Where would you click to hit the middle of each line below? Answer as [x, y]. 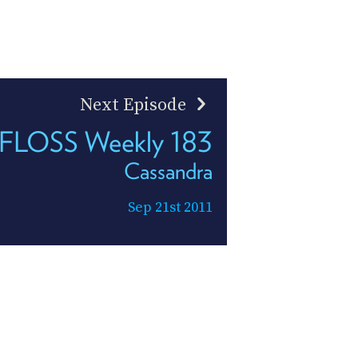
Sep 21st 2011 [170, 207]
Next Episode [135, 105]
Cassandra [168, 171]
